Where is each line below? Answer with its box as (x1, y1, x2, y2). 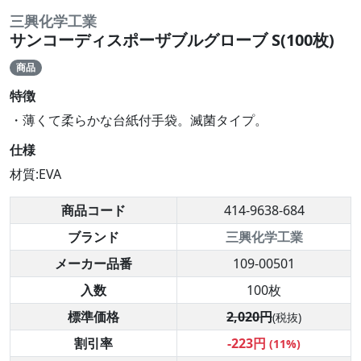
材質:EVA (10, 165, 61, 184)
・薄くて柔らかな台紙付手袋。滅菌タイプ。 (10, 111, 268, 130)
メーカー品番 (55, 255, 132, 273)
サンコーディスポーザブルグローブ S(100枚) (10, 29, 334, 51)
